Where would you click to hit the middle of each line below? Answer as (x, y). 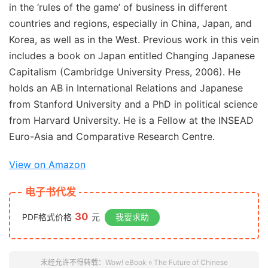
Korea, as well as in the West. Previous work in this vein (134, 39)
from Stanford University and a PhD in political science (133, 104)
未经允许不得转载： (73, 262)
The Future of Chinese (191, 262)
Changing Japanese (210, 56)
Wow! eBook (126, 262)
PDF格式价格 (47, 217)
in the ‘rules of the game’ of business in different (118, 7)
